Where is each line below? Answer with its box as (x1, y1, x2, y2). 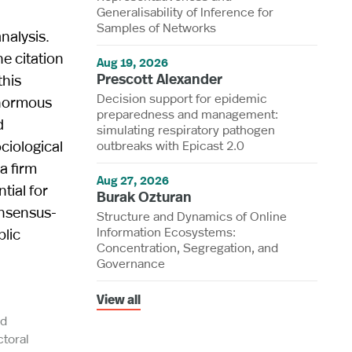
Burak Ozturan (97, 186, 192, 207)
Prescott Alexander (97, 68, 223, 89)
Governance (97, 254, 166, 271)
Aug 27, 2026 (97, 171, 170, 189)
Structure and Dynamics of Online (97, 207, 288, 224)
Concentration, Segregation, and (97, 238, 279, 255)
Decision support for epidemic (97, 89, 268, 106)
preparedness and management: (97, 104, 279, 122)
